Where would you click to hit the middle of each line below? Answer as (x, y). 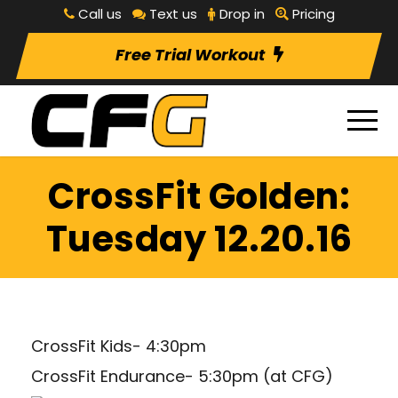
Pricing (313, 14)
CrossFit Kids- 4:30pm (119, 346)
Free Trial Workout (190, 55)
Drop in (242, 14)
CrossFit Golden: (199, 197)
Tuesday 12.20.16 (199, 239)
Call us (99, 14)
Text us (173, 14)
